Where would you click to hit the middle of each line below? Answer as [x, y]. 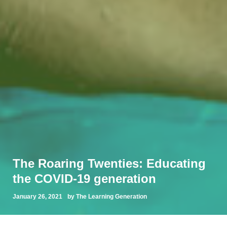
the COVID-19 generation [84, 178]
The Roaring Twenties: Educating [109, 163]
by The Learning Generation [107, 196]
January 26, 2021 [37, 196]
